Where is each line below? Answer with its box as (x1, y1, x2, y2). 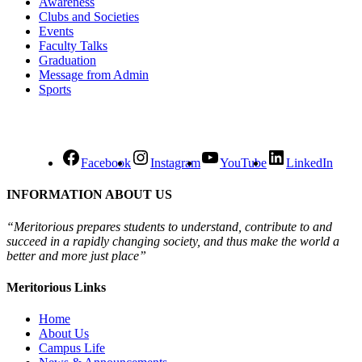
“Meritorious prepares (6, 219, 124, 234)
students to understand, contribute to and (124, 219, 332, 234)
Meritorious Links (6, 280, 106, 294)
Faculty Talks (39, 39, 107, 53)
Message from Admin (39, 68, 149, 82)
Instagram (150, 156, 200, 170)
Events (39, 24, 74, 38)
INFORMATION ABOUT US (6, 187, 172, 202)
